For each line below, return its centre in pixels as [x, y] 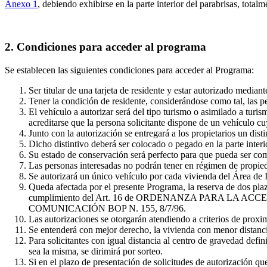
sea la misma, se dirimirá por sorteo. [96, 252]
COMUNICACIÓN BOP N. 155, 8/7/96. [107, 209]
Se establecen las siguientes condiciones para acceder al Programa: [129, 70]
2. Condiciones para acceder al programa [105, 47]
